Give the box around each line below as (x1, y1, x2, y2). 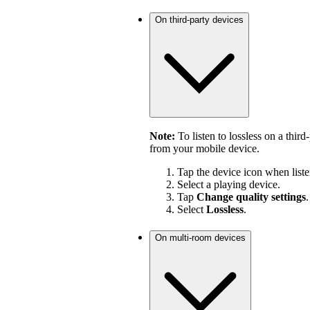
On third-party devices (155, 14, 244, 25)
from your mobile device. (149, 143, 259, 155)
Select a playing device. (177, 179, 280, 191)
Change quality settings (197, 191, 306, 203)
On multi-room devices (155, 232, 246, 244)
